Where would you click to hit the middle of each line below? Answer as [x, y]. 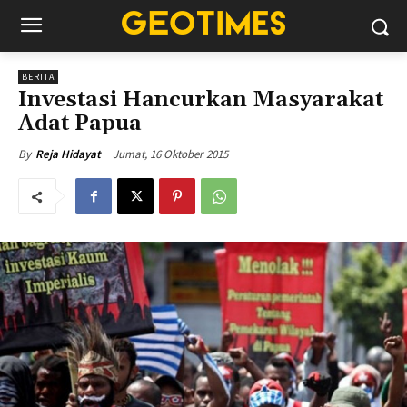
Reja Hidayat [68, 154]
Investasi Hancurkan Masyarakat [201, 100]
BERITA [38, 77]
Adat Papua [80, 124]
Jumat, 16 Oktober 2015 [170, 154]
